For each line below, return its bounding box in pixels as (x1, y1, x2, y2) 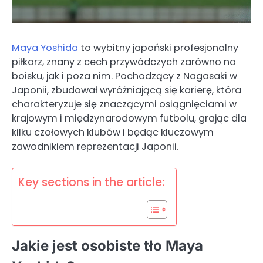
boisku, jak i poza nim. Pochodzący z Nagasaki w (12, 69, 237, 83)
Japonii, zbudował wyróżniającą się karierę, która (12, 83, 241, 97)
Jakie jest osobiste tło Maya (12, 237, 203, 255)
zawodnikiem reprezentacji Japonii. (12, 140, 178, 154)
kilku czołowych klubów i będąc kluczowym (12, 126, 214, 140)
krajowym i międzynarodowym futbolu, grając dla (12, 112, 247, 126)
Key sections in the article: (18, 174, 164, 191)
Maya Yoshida (12, 41, 78, 55)
